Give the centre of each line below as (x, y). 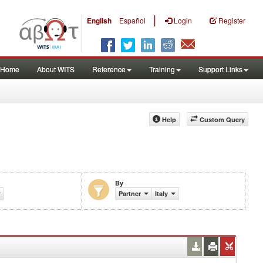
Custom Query (222, 119)
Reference (109, 69)
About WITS (56, 69)
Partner (130, 193)
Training (162, 69)
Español (132, 20)
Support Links (220, 69)
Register (232, 20)
